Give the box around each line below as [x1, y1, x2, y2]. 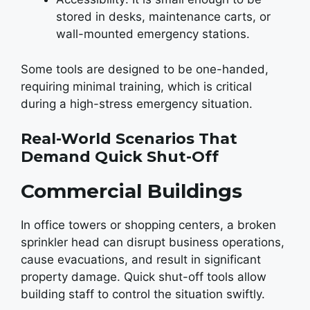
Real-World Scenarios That [21, 129, 237, 148]
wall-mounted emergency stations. [56, 27, 250, 41]
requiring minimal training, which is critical [21, 79, 252, 93]
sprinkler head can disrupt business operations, [21, 235, 284, 249]
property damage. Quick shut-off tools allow [21, 270, 266, 284]
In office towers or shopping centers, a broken [21, 218, 276, 232]
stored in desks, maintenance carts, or [56, 10, 271, 24]
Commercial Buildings [21, 179, 242, 203]
